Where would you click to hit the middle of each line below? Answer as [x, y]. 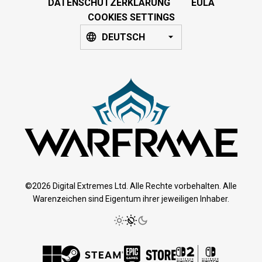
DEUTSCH [123, 37]
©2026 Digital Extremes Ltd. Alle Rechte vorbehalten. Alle [131, 186]
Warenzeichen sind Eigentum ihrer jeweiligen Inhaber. [131, 199]
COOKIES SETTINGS [131, 17]
